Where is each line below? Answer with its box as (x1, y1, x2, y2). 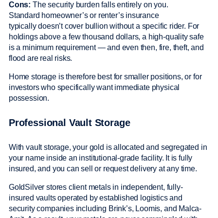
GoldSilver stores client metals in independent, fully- (9, 182, 183, 191)
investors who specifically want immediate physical (9, 83, 180, 91)
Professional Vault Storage (9, 117, 130, 128)
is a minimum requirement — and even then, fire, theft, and (9, 43, 204, 52)
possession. (9, 93, 51, 102)
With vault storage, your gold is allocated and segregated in (9, 143, 207, 151)
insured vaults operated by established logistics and (9, 193, 182, 202)
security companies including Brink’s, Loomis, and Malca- (9, 204, 202, 213)
